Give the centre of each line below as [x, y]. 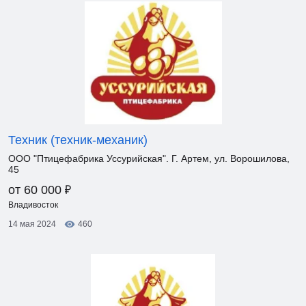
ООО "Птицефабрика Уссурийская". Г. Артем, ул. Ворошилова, [149, 158]
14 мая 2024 [32, 224]
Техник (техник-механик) [78, 140]
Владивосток [33, 205]
